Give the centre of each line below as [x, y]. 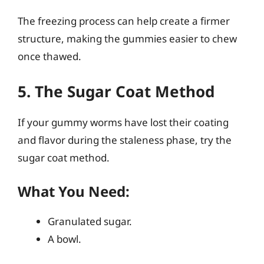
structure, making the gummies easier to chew [127, 39]
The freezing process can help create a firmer [124, 21]
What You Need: [74, 191]
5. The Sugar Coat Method [116, 91]
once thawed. [49, 56]
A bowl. [65, 239]
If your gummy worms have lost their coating [123, 122]
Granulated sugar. [90, 221]
